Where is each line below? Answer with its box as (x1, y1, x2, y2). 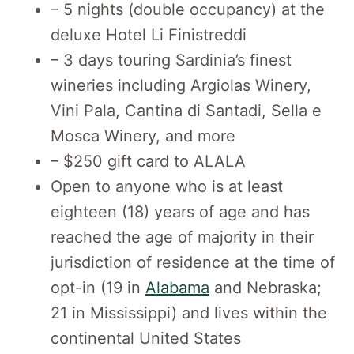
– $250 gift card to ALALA (51, 151, 246, 171)
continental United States (51, 328, 241, 348)
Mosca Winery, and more (51, 126, 235, 145)
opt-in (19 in (51, 277, 145, 297)
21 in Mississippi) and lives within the (51, 303, 327, 322)
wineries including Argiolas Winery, (51, 75, 311, 95)
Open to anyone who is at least (51, 176, 283, 196)
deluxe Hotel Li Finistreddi (51, 24, 247, 44)
